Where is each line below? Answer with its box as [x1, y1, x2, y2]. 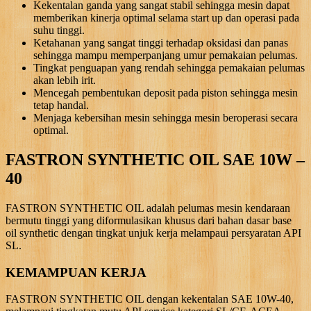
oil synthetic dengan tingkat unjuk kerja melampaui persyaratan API [6, 227, 301, 239]
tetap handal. [33, 99, 89, 112]
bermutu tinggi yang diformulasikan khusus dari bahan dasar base [6, 215, 292, 227]
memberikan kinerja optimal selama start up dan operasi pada [33, 12, 299, 24]
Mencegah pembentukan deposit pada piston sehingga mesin [33, 87, 298, 99]
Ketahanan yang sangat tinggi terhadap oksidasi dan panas [33, 37, 288, 49]
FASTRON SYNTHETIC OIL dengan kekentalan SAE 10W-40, [6, 293, 294, 305]
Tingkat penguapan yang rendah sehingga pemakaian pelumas [33, 62, 305, 74]
